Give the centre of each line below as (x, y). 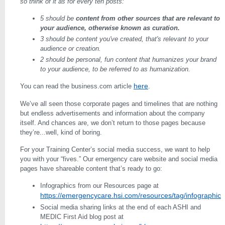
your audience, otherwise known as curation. (110, 28)
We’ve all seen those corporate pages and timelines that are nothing (119, 104)
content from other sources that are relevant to (147, 18)
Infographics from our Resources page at (99, 186)
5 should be (57, 18)
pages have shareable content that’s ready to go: (91, 168)
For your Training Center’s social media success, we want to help (115, 149)
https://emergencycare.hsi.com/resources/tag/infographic (131, 195)
